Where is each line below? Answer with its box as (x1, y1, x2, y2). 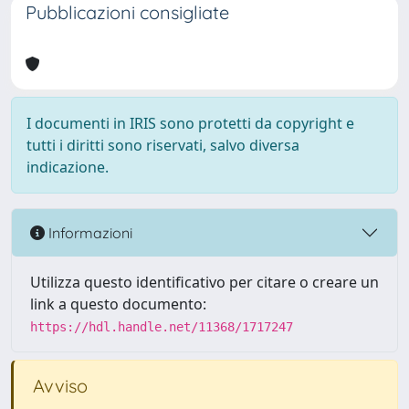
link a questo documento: (30, 294, 206, 314)
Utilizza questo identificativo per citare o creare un (30, 272, 379, 292)
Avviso (28, 374, 88, 397)
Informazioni (45, 223, 132, 242)
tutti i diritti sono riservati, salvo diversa (26, 135, 299, 155)
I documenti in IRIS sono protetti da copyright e (26, 113, 354, 133)
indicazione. (26, 157, 109, 177)
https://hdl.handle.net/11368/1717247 (30, 320, 293, 334)
